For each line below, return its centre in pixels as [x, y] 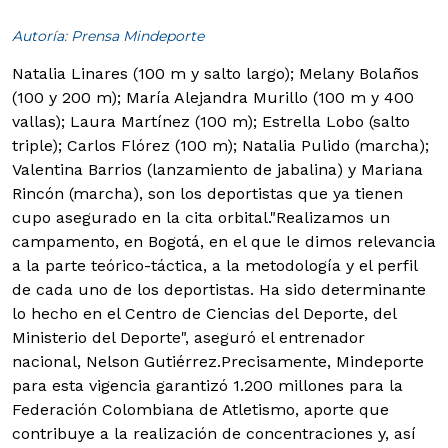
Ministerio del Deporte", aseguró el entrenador [188, 338]
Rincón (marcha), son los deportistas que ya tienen [207, 194]
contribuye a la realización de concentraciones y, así [214, 434]
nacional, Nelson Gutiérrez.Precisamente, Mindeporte [218, 362]
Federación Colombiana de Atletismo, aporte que [200, 410]
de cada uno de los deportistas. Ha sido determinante [219, 290]
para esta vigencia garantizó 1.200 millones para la [207, 386]
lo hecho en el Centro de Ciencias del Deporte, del [204, 314]
